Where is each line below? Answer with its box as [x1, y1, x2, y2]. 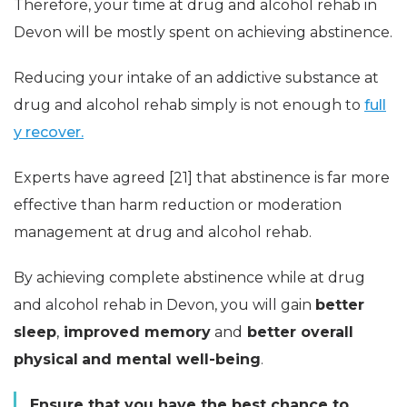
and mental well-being [82, 350, 261, 368]
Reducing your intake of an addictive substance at [14, 68, 379, 86]
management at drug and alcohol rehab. [14, 223, 312, 241]
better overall [243, 323, 353, 341]
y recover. [14, 123, 84, 141]
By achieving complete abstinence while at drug [14, 268, 365, 286]
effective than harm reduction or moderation [14, 195, 342, 213]
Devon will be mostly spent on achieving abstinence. [14, 23, 392, 41]
